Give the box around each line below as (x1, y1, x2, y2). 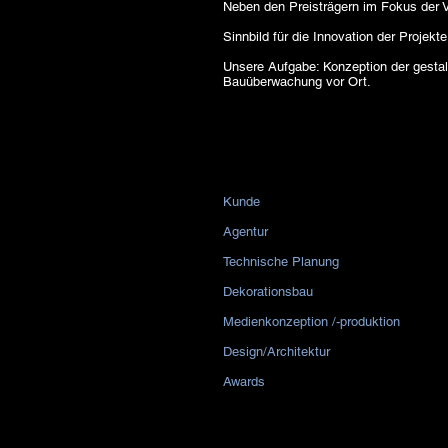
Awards (223, 374, 265, 389)
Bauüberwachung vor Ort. (223, 74, 371, 89)
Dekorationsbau (223, 284, 313, 299)
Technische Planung (223, 254, 339, 269)
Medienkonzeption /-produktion (223, 314, 400, 329)
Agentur (223, 224, 268, 239)
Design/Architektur (223, 344, 330, 359)
